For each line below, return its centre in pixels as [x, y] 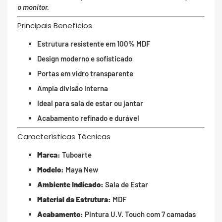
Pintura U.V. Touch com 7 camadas [139, 214]
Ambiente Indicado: [70, 185]
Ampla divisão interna [73, 88]
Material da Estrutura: [74, 199]
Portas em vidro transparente [85, 74]
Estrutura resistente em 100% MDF [94, 44]
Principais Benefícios [55, 26]
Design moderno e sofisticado [85, 59]
